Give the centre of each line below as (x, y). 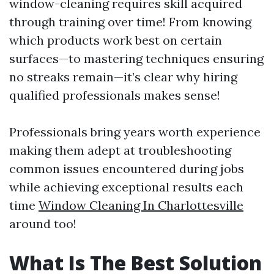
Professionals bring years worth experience (135, 132)
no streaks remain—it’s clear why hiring (123, 77)
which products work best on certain (116, 40)
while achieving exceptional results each (126, 187)
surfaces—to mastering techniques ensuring (136, 58)
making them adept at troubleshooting (120, 150)
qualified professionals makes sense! (115, 95)
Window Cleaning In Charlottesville (141, 205)
